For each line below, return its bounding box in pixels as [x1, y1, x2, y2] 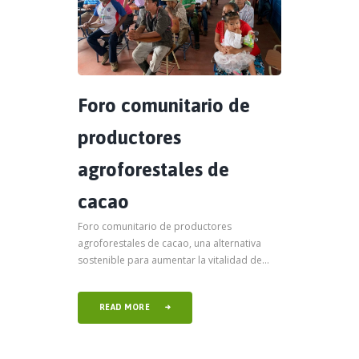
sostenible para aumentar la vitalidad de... [78, 253, 269, 268]
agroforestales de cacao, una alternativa [78, 236, 261, 251]
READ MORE [99, 302, 151, 313]
